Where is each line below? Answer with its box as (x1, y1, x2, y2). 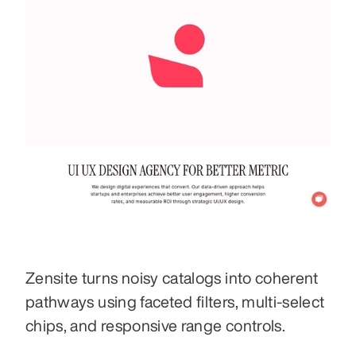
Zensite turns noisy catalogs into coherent (25, 269, 319, 286)
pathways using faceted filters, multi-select (25, 292, 325, 310)
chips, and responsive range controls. (25, 316, 285, 334)
